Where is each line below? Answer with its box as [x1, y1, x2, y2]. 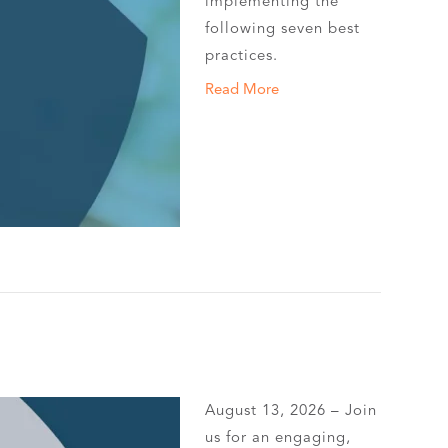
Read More [205, 80, 280, 98]
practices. [205, 46, 279, 64]
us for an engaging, [205, 428, 352, 446]
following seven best [205, 19, 361, 37]
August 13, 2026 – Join [205, 401, 378, 419]
